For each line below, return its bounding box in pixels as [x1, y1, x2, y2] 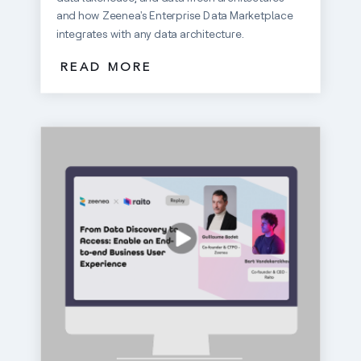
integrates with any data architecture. [56, 27, 244, 41]
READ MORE [60, 62, 152, 75]
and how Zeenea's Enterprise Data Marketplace [56, 9, 293, 23]
